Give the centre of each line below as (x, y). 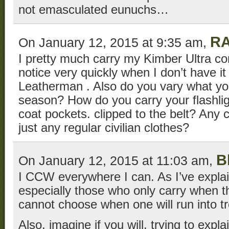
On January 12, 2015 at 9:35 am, (114, 42)
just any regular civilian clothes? (104, 128)
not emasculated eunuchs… (94, 9)
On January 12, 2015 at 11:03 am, (117, 160)
